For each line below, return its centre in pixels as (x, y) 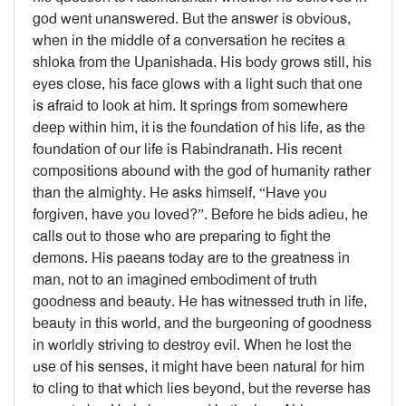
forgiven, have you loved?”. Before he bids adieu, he (200, 214)
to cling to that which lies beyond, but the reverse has (202, 388)
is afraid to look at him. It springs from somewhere (190, 106)
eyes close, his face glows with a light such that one (198, 84)
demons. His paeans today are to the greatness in (191, 258)
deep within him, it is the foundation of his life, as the (199, 127)
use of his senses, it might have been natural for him (198, 367)
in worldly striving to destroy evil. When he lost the (192, 345)
